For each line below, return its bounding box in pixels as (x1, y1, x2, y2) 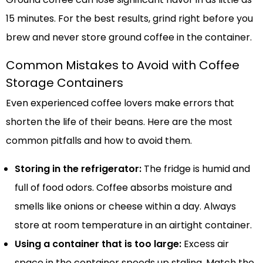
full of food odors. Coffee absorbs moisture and (15, 180, 232, 194)
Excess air (181, 237, 229, 251)
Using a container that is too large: (15, 237, 181, 251)
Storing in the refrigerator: (15, 161, 141, 176)
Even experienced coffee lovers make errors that (6, 96, 234, 110)
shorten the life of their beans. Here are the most (6, 114, 232, 129)
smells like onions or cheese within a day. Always (15, 199, 236, 213)
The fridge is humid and (141, 161, 250, 176)
